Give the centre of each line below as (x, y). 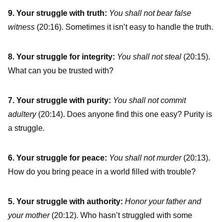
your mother (29, 216)
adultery (22, 114)
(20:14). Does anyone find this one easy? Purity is (124, 114)
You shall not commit (149, 101)
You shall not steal (150, 57)
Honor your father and (163, 202)
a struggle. (26, 128)
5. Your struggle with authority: (65, 202)
